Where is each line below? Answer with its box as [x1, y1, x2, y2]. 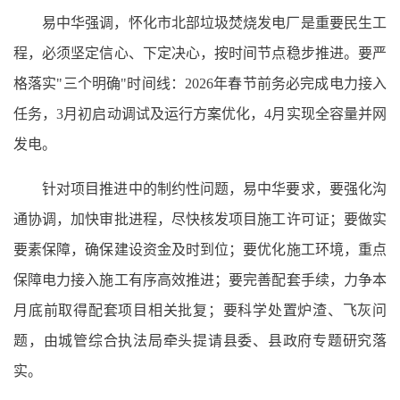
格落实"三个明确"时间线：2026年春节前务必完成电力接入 [13, 75, 387, 91]
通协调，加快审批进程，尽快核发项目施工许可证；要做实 [13, 211, 387, 227]
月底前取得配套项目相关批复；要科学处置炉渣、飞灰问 [13, 302, 387, 318]
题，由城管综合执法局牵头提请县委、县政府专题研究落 [13, 332, 387, 348]
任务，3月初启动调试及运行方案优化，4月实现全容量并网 [13, 105, 387, 121]
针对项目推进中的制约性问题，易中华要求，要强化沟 [42, 180, 387, 196]
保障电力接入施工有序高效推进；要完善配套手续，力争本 [13, 271, 387, 287]
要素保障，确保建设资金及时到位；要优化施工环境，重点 [13, 241, 387, 257]
